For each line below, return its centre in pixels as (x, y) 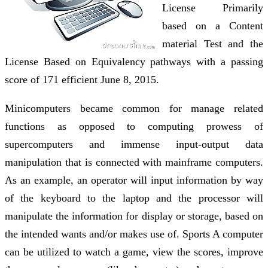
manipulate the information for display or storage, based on (134, 216)
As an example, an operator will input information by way (134, 180)
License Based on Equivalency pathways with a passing (134, 61)
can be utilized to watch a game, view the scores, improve (134, 252)
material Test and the (213, 43)
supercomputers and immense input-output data (134, 144)
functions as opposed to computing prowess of (134, 126)
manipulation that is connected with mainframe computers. (134, 162)
